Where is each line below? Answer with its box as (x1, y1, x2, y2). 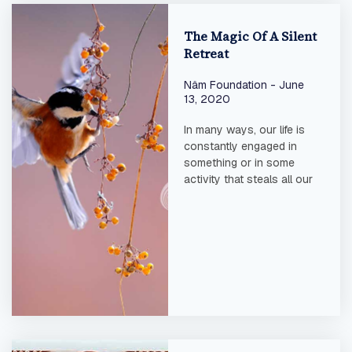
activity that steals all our (183, 172, 313, 187)
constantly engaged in (183, 139, 297, 154)
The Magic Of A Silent (183, 27, 317, 46)
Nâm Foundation (183, 78, 270, 93)
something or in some (183, 156, 295, 170)
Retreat (183, 45, 229, 63)
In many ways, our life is (183, 123, 305, 137)
